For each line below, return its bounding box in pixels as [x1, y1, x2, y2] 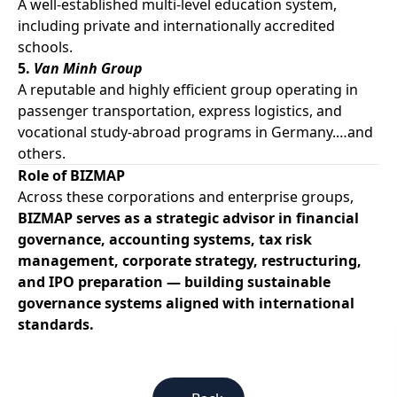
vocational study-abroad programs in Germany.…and [18, 121, 373, 142]
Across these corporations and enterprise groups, [18, 186, 354, 206]
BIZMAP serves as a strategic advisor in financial [18, 207, 359, 228]
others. [18, 143, 66, 163]
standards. [18, 314, 94, 334]
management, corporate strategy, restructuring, [18, 250, 362, 270]
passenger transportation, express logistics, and [18, 100, 342, 121]
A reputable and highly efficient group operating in [18, 79, 358, 99]
